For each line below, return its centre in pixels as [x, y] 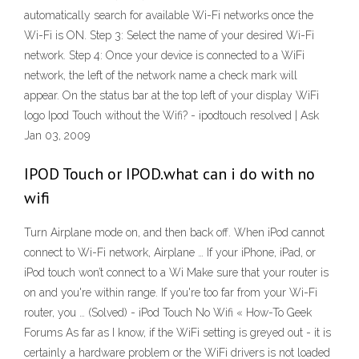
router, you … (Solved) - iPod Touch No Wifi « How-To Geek [168, 313]
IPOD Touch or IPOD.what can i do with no [169, 174]
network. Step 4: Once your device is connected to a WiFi [164, 56]
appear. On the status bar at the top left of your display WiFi [171, 96]
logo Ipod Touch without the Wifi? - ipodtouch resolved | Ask [171, 116]
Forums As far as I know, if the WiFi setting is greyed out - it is [177, 333]
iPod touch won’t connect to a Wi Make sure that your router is [176, 273]
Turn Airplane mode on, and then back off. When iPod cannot [174, 233]
